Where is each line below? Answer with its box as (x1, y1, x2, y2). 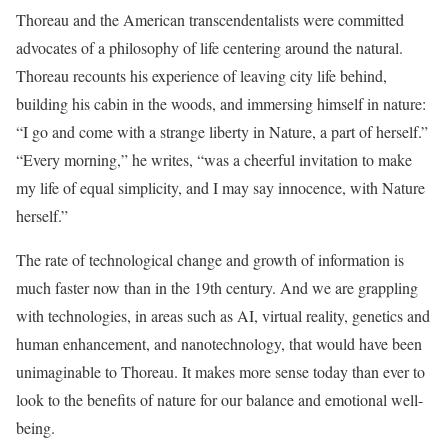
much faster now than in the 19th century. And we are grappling (16, 277, 418, 298)
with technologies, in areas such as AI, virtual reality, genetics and (16, 305, 430, 326)
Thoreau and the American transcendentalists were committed (16, 9, 404, 30)
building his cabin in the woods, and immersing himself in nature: (16, 93, 426, 114)
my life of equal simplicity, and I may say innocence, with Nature (16, 177, 425, 198)
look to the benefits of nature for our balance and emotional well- (16, 389, 423, 410)
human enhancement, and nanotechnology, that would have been (16, 333, 422, 354)
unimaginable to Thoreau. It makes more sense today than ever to (16, 361, 425, 382)
